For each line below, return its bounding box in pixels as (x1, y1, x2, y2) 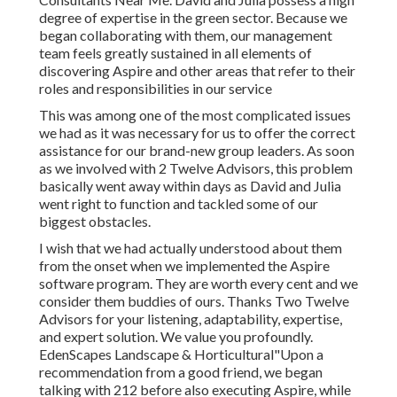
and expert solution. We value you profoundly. (39, 328, 313, 346)
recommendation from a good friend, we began (39, 363, 323, 381)
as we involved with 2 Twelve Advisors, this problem (39, 160, 353, 177)
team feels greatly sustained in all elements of (39, 44, 312, 62)
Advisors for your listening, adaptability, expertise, (39, 310, 342, 328)
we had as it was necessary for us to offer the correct (39, 124, 355, 142)
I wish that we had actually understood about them (39, 239, 342, 257)
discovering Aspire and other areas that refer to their (39, 62, 355, 80)
